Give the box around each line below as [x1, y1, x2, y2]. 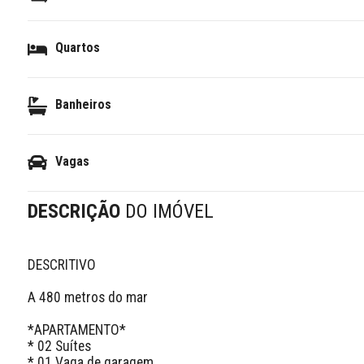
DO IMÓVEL [124, 200, 214, 223]
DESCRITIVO [27, 256, 99, 273]
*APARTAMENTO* [27, 321, 126, 338]
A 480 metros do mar [27, 288, 148, 305]
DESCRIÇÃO [27, 200, 125, 223]
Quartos [54, 39, 100, 55]
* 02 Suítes [27, 337, 91, 354]
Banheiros [54, 96, 111, 112]
